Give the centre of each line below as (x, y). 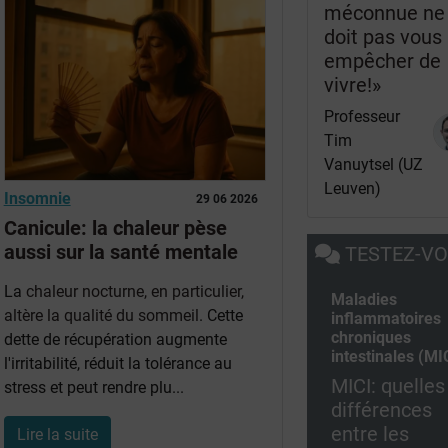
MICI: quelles (388, 385)
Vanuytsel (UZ (374, 164)
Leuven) (353, 188)
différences (382, 409)
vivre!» (353, 84)
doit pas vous (383, 36)
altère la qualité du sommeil (101, 315)
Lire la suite (57, 434)
